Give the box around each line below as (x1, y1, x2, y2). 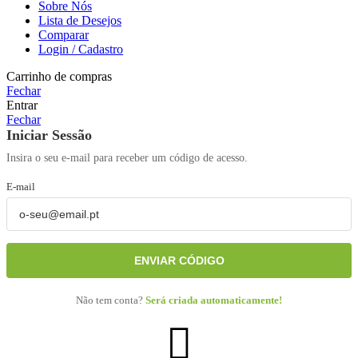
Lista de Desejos (38, 13, 121, 27)
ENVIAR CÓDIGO (133, 253, 225, 267)
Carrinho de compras (6, 69, 112, 83)
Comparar (38, 27, 89, 42)
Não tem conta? (76, 293, 145, 306)
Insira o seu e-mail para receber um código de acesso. (6, 151, 248, 164)
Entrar (6, 97, 38, 112)
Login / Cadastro (38, 42, 123, 56)
